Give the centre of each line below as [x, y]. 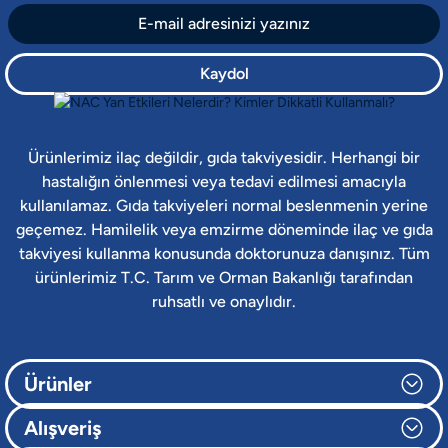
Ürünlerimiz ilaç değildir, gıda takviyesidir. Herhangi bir [224, 158]
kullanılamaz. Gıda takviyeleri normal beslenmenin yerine [224, 206]
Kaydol [224, 73]
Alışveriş [62, 428]
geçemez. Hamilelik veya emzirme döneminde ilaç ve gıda [224, 230]
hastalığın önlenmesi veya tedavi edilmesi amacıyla [224, 182]
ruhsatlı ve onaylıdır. [224, 302]
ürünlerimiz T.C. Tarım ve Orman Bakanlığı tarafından [224, 278]
